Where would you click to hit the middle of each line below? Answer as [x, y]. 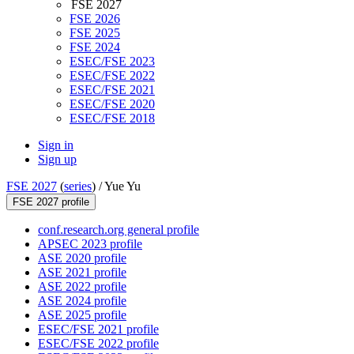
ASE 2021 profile [82, 273]
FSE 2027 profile [51, 202]
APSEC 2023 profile [90, 244]
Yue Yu [122, 186]
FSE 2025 [95, 33]
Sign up [57, 160]
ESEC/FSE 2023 [112, 62]
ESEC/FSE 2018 [112, 119]
